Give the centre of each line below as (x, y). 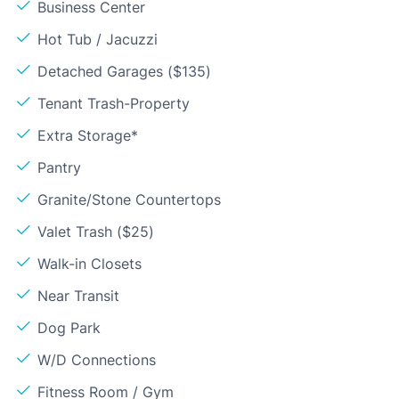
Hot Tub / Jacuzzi (98, 39)
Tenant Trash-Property (114, 103)
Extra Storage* (88, 135)
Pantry (59, 167)
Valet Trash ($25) (96, 231)
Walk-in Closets (90, 263)
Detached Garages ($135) (124, 71)
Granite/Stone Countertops (129, 199)
